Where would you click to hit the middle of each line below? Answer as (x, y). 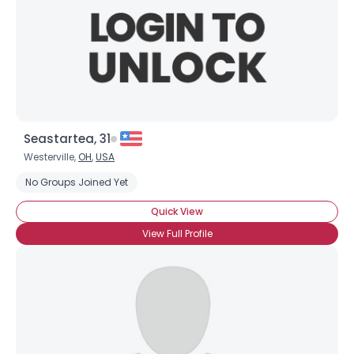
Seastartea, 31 (67, 139)
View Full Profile (177, 233)
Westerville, (51, 157)
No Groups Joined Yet (77, 182)
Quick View (177, 211)
